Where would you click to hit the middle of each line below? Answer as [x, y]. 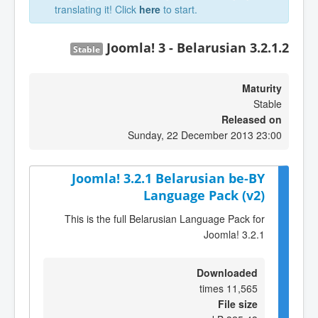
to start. [179, 9]
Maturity [262, 88]
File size [238, 303]
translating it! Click [97, 9]
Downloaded [227, 272]
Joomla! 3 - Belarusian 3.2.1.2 [198, 48]
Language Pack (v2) [204, 195]
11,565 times [242, 288]
